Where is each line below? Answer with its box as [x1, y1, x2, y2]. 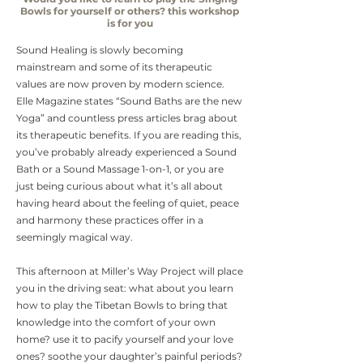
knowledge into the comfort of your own [16, 315, 216, 328]
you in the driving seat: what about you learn [16, 281, 233, 294]
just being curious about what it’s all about [16, 179, 223, 192]
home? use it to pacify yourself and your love [16, 332, 233, 345]
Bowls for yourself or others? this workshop [20, 4, 239, 17]
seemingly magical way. [16, 230, 133, 243]
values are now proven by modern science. [16, 77, 224, 90]
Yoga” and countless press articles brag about [16, 111, 237, 124]
